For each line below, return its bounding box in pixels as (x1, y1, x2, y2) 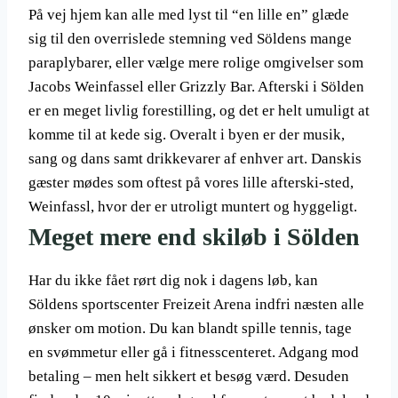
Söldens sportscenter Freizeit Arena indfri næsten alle (28, 296, 364, 314)
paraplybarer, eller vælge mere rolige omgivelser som (28, 54, 363, 72)
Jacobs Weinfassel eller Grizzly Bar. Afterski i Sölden (28, 78, 364, 96)
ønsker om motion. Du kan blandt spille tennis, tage (28, 320, 352, 338)
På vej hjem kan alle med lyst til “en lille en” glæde (28, 6, 349, 24)
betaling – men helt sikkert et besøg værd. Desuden (28, 368, 349, 386)
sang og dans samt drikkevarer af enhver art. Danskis (28, 150, 362, 168)
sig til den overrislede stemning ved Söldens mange (28, 30, 352, 48)
